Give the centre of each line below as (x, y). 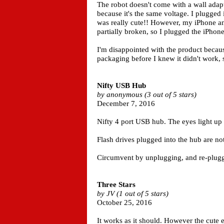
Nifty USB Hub (121, 85)
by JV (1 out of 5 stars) (133, 193)
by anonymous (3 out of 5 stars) (147, 94)
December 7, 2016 (126, 103)
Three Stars (116, 184)
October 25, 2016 (124, 202)
